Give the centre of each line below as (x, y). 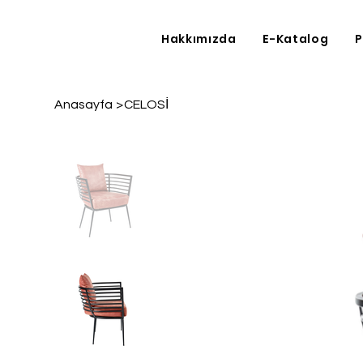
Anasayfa (84, 105)
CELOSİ (146, 105)
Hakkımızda (199, 38)
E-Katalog (296, 38)
